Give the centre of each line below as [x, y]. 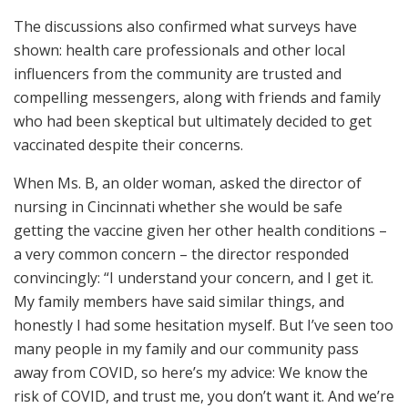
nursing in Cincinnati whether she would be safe [178, 207]
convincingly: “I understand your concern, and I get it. [194, 278]
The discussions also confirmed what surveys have [185, 26]
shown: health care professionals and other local [179, 50]
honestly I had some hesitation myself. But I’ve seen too [204, 325]
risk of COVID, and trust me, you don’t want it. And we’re [204, 396]
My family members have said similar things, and [179, 301]
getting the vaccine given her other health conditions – [200, 230]
